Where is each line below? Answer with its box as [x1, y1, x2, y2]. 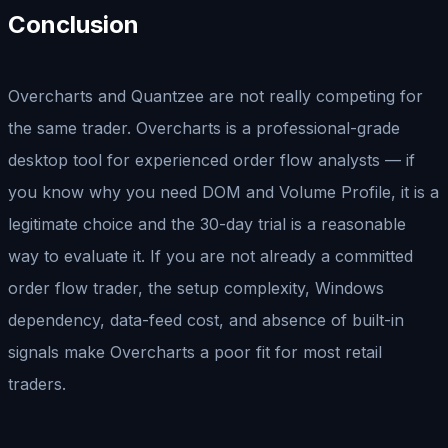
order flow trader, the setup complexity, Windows [8, 277, 384, 298]
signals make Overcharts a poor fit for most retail [8, 341, 382, 362]
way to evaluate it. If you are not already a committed [8, 245, 413, 266]
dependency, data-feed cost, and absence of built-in [8, 309, 404, 330]
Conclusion [8, 9, 139, 39]
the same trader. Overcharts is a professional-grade [8, 117, 400, 138]
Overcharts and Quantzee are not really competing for [8, 85, 423, 106]
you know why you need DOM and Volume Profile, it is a [8, 181, 439, 202]
